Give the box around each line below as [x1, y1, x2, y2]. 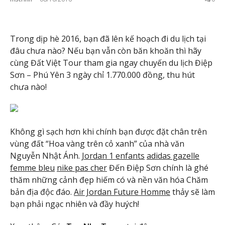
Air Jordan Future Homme [74, 186, 170, 198]
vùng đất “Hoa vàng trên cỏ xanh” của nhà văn [10, 138, 184, 150]
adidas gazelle [147, 150, 199, 162]
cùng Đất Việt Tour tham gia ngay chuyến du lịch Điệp [10, 57, 212, 68]
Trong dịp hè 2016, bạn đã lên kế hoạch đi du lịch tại [10, 33, 206, 44]
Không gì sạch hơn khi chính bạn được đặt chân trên [10, 126, 207, 138]
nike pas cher [57, 162, 107, 174]
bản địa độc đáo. [10, 186, 74, 198]
